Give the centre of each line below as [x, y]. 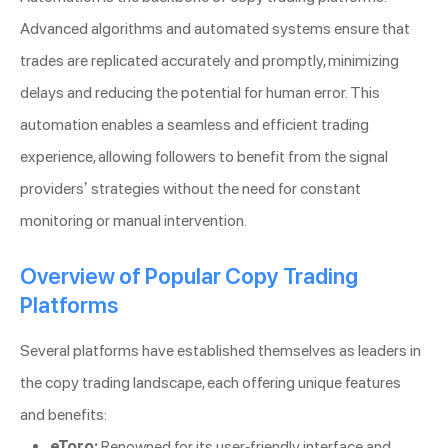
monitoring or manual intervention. [133, 221]
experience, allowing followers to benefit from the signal [204, 157]
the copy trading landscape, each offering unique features [210, 383]
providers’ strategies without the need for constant [190, 189]
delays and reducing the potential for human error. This [200, 93]
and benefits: [63, 415]
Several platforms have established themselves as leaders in [220, 351]
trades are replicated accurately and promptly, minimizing [209, 61]
